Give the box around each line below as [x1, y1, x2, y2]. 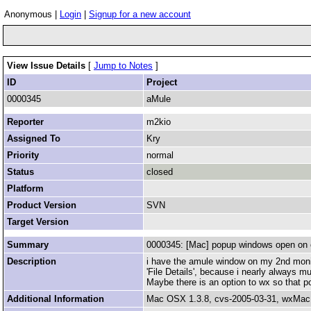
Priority [7, 150, 39, 160]
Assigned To [7, 133, 60, 144]
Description [7, 256, 56, 267]
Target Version [7, 217, 69, 227]
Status [7, 167, 34, 177]
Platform [7, 183, 44, 194]
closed [146, 167, 173, 177]
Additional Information [7, 294, 104, 304]
